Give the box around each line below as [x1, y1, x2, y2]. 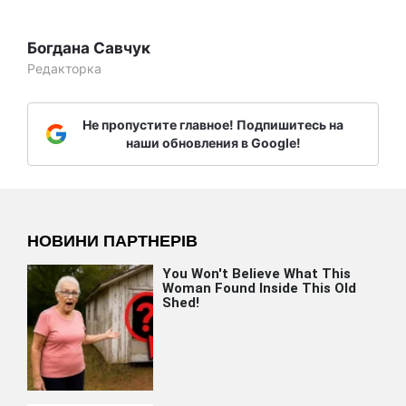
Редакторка [27, 61, 101, 77]
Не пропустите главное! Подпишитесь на [82, 117, 343, 133]
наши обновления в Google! [125, 135, 301, 151]
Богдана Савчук [27, 39, 150, 58]
